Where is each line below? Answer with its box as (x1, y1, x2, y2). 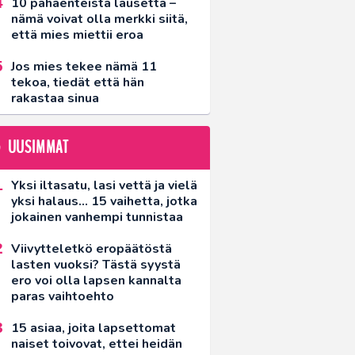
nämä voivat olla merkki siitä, (11, 10, 188, 29)
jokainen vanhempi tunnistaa (11, 208, 183, 226)
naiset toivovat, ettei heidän (11, 334, 182, 353)
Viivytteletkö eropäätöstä (11, 239, 172, 258)
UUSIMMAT (7, 136, 70, 160)
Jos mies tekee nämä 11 (11, 58, 157, 76)
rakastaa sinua (11, 90, 99, 108)
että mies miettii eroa (11, 26, 143, 44)
